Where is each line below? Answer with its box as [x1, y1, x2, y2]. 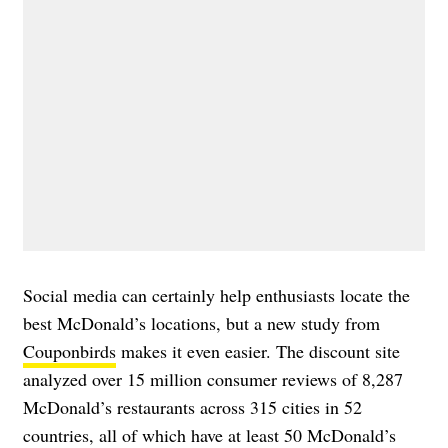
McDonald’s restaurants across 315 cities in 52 [23, 394, 362, 419]
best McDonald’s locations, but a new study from [23, 310, 380, 335]
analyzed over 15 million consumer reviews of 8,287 [23, 366, 403, 391]
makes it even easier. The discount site [116, 338, 400, 363]
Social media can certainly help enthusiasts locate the [23, 282, 410, 307]
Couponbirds [23, 338, 116, 363]
